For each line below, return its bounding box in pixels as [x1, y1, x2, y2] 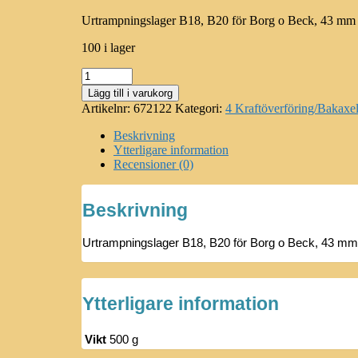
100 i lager [82, 40, 135, 54]
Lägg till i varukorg [88, 86, 173, 99]
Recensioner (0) [113, 157, 193, 171]
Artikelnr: [82, 101, 133, 115]
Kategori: [175, 101, 225, 115]
